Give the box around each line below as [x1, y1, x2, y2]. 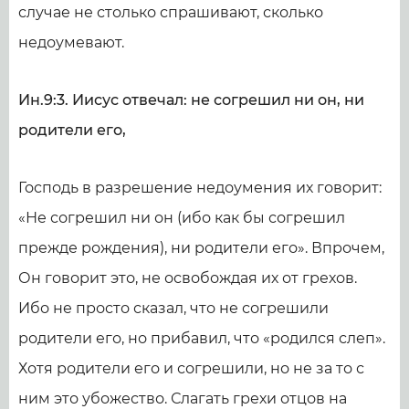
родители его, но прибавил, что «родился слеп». [18, 330, 385, 347]
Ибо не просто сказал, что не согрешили [18, 299, 329, 317]
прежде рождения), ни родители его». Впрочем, [18, 239, 384, 257]
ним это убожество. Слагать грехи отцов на [18, 390, 347, 407]
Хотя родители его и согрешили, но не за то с [18, 360, 364, 377]
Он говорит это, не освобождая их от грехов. [18, 269, 357, 287]
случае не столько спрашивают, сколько [18, 4, 323, 21]
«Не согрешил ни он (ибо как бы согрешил [18, 209, 345, 226]
